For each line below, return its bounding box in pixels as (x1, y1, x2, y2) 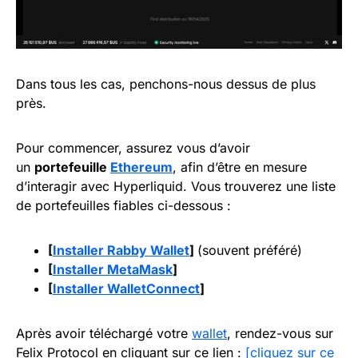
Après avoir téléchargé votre (16, 324, 192, 341)
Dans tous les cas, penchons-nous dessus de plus (16, 75, 316, 92)
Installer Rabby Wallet (53, 241, 189, 258)
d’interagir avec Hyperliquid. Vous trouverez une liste (16, 177, 336, 194)
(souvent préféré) (197, 241, 302, 258)
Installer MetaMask (53, 261, 173, 277)
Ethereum (110, 158, 173, 175)
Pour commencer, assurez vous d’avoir (16, 139, 250, 156)
